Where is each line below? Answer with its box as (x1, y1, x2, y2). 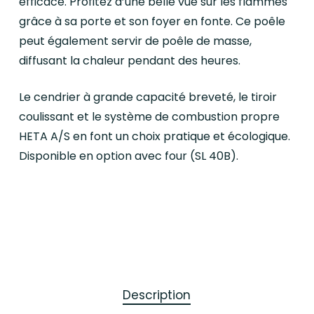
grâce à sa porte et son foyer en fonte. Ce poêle (18, 13, 285, 30)
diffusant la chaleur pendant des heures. (18, 53, 240, 69)
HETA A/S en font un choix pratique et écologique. (18, 128, 290, 145)
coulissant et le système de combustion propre (18, 109, 280, 125)
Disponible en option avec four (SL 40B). (18, 148, 238, 165)
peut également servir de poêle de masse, (18, 33, 252, 50)
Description (123, 287, 191, 304)
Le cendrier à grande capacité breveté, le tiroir (18, 89, 277, 106)
